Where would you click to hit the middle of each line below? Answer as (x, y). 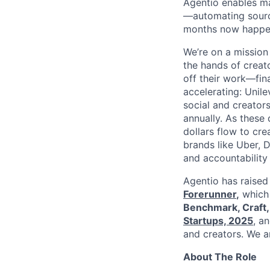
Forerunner (210, 194)
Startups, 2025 (218, 221)
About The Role (220, 257)
